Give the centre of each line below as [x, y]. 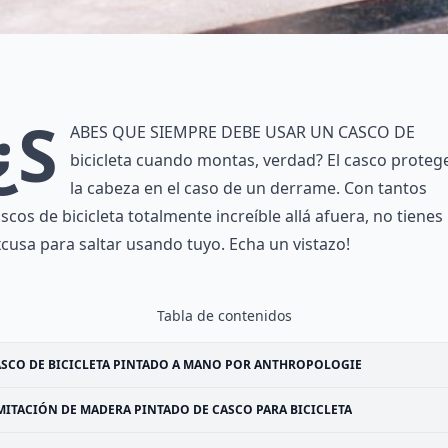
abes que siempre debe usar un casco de [242, 132]
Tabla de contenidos [224, 315]
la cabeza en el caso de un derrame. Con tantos [248, 188]
